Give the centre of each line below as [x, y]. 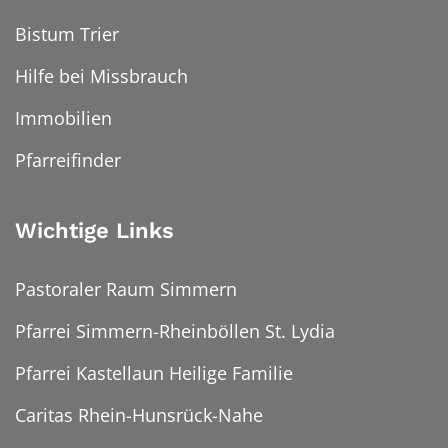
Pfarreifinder [68, 160]
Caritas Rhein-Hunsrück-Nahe [139, 415]
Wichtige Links [94, 231]
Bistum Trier [67, 34]
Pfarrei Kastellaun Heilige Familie [154, 373]
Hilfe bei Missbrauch [101, 76]
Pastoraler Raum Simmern [126, 289]
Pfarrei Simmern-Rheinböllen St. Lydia [175, 331]
